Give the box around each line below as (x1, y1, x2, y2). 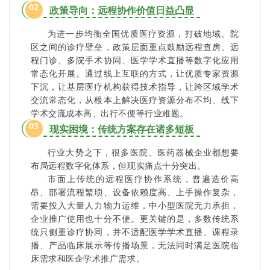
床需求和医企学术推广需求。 (31, 252, 145, 264)
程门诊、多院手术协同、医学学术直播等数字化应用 (31, 54, 239, 66)
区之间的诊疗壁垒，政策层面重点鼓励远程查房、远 (31, 40, 239, 52)
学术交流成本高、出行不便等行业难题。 (31, 107, 189, 119)
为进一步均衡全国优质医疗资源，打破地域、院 (48, 27, 239, 39)
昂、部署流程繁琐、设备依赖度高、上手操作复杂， (31, 186, 239, 198)
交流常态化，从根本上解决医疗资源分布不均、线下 (31, 93, 239, 105)
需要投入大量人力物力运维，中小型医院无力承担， (31, 199, 239, 211)
